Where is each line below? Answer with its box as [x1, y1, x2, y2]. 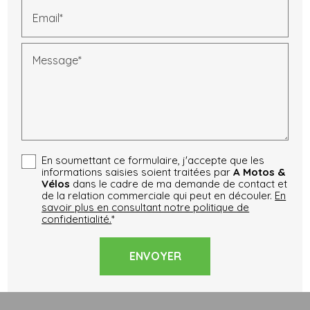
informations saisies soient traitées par [42, 165, 234, 179]
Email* [33, 11, 64, 26]
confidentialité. [42, 212, 112, 226]
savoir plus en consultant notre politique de [42, 200, 250, 214]
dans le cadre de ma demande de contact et [70, 176, 288, 190]
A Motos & [233, 165, 286, 179]
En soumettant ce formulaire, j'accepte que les [42, 153, 265, 167]
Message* [33, 53, 82, 68]
